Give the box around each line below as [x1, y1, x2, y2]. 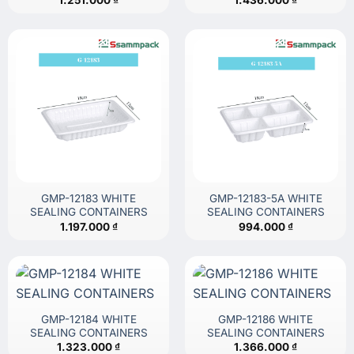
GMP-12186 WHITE [218, 312, 313, 326]
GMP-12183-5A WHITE [209, 192, 322, 205]
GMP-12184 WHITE [40, 312, 137, 326]
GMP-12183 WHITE [41, 192, 136, 205]
